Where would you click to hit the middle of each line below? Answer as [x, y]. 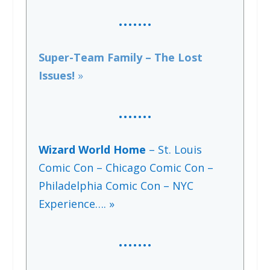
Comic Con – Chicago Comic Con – [126, 167]
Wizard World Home [93, 149]
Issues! [58, 76]
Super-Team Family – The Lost [120, 58]
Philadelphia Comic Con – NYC [116, 185]
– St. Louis [175, 149]
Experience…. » [76, 203]
